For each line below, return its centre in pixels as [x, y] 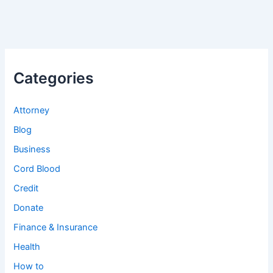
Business [32, 150]
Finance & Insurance [56, 228]
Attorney [32, 111]
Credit [26, 189]
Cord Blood [37, 169]
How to [29, 266]
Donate [29, 208]
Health [27, 246]
